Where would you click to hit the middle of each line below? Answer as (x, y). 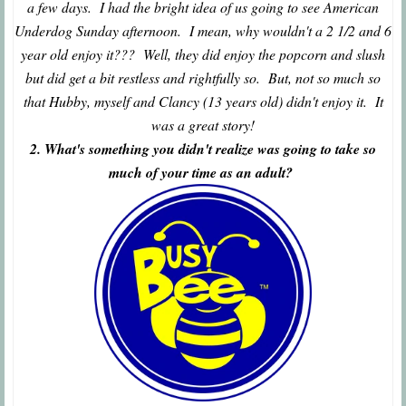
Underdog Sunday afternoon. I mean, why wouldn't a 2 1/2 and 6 (203, 31)
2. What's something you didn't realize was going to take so (203, 149)
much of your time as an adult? (203, 173)
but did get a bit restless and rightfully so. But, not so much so (203, 78)
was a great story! (203, 125)
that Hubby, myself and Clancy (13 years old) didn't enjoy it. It (203, 101)
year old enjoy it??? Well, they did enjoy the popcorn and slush (203, 54)
